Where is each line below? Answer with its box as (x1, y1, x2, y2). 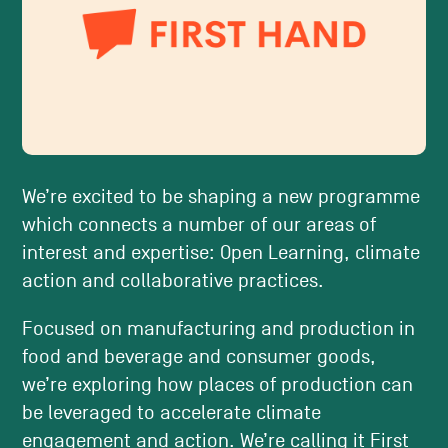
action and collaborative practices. (22, 270, 325, 293)
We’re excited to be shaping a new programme (22, 186, 421, 209)
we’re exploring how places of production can (22, 374, 414, 397)
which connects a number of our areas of (22, 214, 377, 237)
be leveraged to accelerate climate (22, 402, 322, 425)
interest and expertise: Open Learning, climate (22, 242, 421, 265)
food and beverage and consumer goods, (22, 346, 377, 369)
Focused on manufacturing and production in (22, 318, 416, 341)
